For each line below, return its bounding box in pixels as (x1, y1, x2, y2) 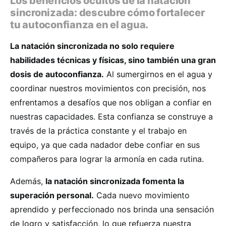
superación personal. (10, 190, 94, 200)
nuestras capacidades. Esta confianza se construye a (10, 111, 213, 122)
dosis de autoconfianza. (10, 69, 104, 79)
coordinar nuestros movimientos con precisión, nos (10, 83, 206, 93)
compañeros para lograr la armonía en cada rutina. (10, 154, 204, 164)
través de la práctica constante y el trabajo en (10, 126, 187, 136)
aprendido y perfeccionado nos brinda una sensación (10, 204, 214, 214)
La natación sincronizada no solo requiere (10, 41, 175, 51)
